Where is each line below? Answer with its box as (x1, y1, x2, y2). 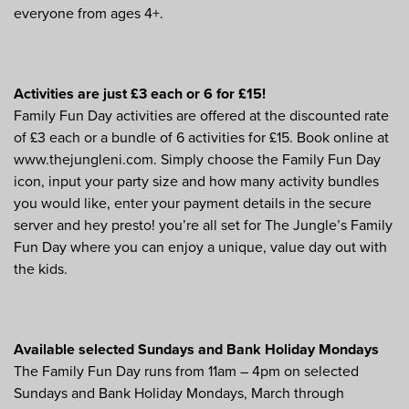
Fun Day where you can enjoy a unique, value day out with (14, 238, 387, 257)
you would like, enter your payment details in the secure (14, 194, 372, 214)
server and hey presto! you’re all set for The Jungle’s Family (14, 216, 393, 236)
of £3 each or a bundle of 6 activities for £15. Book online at (14, 129, 389, 148)
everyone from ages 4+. (14, 5, 163, 24)
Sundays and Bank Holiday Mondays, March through (14, 384, 344, 404)
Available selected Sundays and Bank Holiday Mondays (14, 341, 379, 360)
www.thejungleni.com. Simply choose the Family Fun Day (14, 151, 381, 170)
